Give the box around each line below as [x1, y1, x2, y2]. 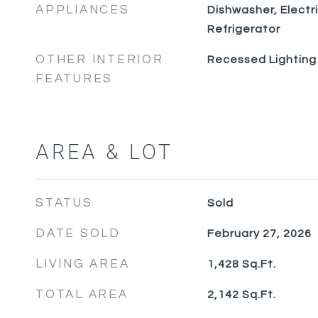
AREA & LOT [35, 138, 173, 168]
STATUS [35, 197, 93, 209]
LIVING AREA [35, 258, 130, 270]
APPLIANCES [35, 4, 130, 16]
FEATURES [35, 72, 113, 85]
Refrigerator [207, 23, 280, 35]
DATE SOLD [35, 227, 121, 240]
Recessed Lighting [207, 54, 317, 65]
